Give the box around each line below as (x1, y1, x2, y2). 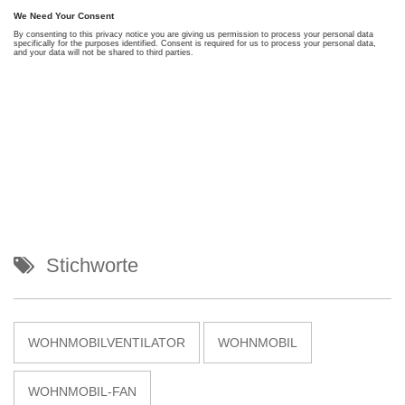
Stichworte (46, 253, 138, 277)
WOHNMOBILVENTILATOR (28, 334, 185, 350)
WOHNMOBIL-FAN (28, 383, 137, 399)
